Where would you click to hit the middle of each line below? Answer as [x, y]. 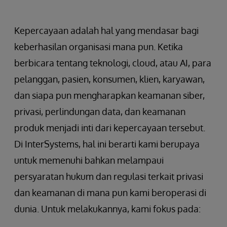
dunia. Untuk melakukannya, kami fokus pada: [107, 209]
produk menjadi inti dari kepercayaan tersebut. [110, 128]
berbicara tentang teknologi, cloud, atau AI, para [113, 63]
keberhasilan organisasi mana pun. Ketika [99, 47]
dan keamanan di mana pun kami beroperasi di [110, 193]
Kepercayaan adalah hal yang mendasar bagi [106, 30]
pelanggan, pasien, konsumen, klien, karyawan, [109, 79]
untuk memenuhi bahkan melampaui [89, 160]
